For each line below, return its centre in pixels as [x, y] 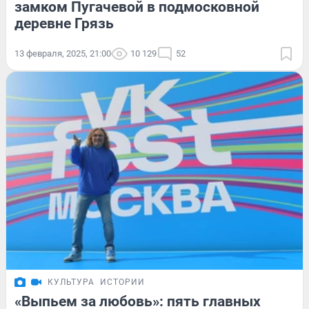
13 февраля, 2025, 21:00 [63, 54]
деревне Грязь [64, 24]
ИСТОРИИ [122, 282]
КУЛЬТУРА [71, 282]
